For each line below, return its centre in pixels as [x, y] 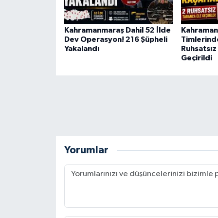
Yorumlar [86, 150]
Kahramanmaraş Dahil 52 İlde [117, 30]
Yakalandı [82, 49]
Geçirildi [196, 58]
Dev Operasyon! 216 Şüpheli [116, 40]
